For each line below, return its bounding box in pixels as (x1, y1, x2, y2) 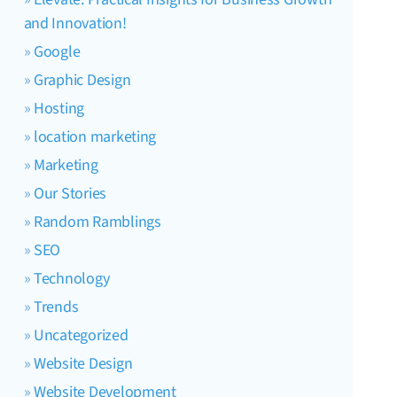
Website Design (34, 352, 133, 375)
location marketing (34, 125, 157, 148)
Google (34, 40, 81, 63)
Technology (34, 267, 110, 290)
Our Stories (34, 182, 107, 205)
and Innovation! (23, 12, 127, 35)
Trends (34, 295, 79, 318)
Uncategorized (34, 323, 128, 346)
